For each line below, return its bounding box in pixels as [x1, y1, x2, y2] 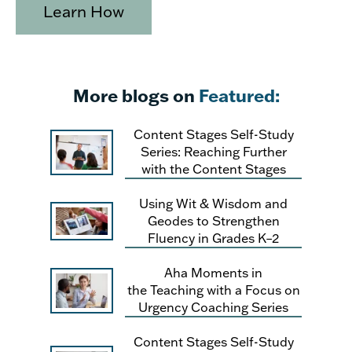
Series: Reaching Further [140, 143, 287, 160]
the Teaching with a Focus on [126, 280, 300, 298]
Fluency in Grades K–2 [148, 229, 279, 246]
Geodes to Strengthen [147, 211, 280, 229]
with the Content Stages [141, 160, 286, 178]
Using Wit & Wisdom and [139, 194, 288, 211]
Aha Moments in [164, 263, 262, 280]
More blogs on [72, 84, 199, 108]
